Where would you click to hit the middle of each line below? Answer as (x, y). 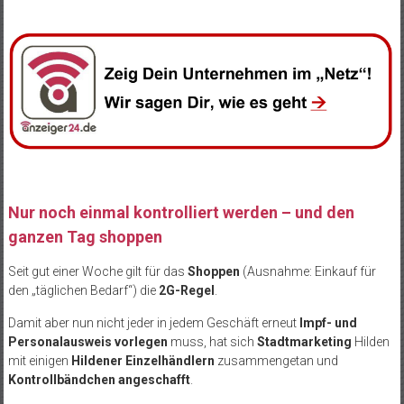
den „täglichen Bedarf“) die (83, 290)
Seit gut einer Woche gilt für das (97, 271)
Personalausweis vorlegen (87, 341)
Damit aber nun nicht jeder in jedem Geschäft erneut (153, 322)
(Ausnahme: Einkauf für (308, 271)
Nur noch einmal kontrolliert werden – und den (181, 212)
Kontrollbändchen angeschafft (99, 379)
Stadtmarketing (304, 341)
